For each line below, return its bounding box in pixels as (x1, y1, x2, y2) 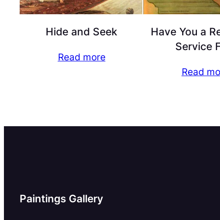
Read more (57, 51, 106, 63)
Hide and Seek (46, 26, 117, 38)
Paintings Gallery (20, 192, 103, 205)
